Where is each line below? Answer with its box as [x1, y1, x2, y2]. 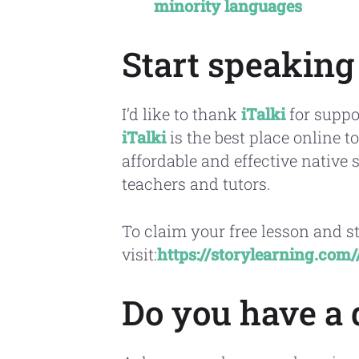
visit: [122, 244, 157, 264]
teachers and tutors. [122, 173, 271, 194]
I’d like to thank [122, 103, 241, 124]
